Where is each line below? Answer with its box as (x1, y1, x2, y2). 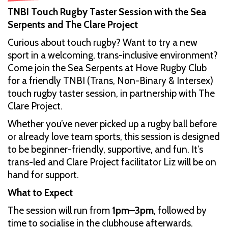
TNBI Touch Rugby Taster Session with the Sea (8, 6, 206, 18)
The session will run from (8, 204, 112, 216)
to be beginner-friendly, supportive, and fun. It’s (8, 143, 203, 155)
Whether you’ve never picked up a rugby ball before (8, 118, 217, 130)
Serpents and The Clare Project (8, 18, 138, 31)
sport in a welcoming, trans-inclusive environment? (8, 49, 218, 61)
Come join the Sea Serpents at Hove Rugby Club (8, 62, 207, 74)
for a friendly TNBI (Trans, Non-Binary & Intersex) (8, 74, 213, 87)
